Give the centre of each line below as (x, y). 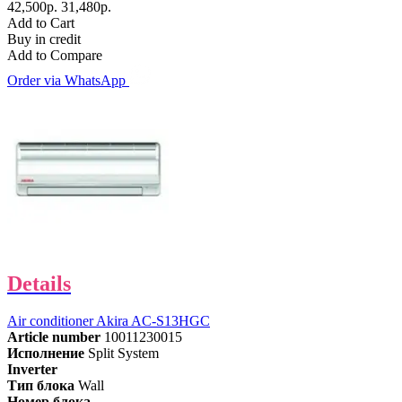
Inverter (32, 370)
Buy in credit (44, 39)
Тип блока (41, 386)
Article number (54, 337)
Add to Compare (55, 55)
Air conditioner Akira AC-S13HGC (109, 321)
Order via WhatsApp (68, 80)
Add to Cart (41, 22)
